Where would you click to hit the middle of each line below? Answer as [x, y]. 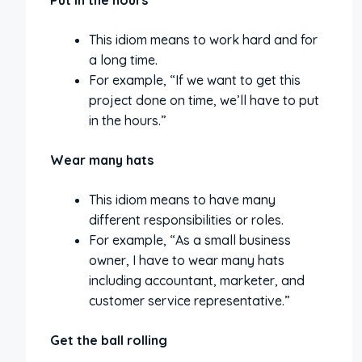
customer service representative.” [189, 301]
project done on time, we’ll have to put [204, 100]
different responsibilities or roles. [186, 220]
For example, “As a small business [190, 240]
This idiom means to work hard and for [203, 40]
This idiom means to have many [182, 200]
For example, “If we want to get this [195, 80]
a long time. [123, 60]
